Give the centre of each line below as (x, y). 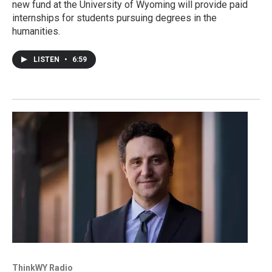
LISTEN (47, 59)
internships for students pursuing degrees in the (114, 18)
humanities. (36, 31)
